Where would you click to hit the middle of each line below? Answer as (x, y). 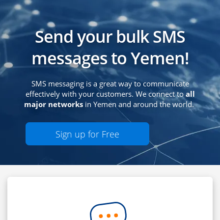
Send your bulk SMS (110, 37)
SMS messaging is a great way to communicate (110, 84)
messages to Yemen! (110, 58)
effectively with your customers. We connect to (105, 94)
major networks (54, 104)
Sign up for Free (87, 134)
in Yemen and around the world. (139, 104)
